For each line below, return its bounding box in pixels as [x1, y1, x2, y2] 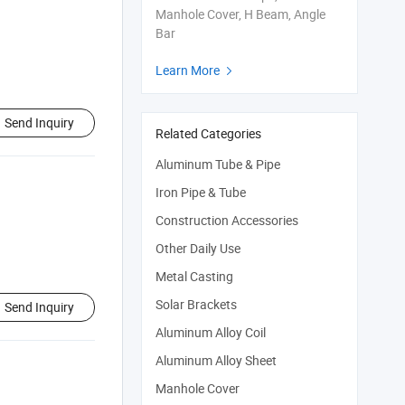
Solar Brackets [155, 296, 237, 313]
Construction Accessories [155, 212, 298, 229]
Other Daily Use [155, 240, 240, 257]
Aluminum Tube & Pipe [155, 155, 280, 173]
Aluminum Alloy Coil [155, 324, 266, 341]
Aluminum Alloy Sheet [155, 352, 277, 369]
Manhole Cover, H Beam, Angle [155, 5, 325, 23]
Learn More [155, 61, 222, 79]
